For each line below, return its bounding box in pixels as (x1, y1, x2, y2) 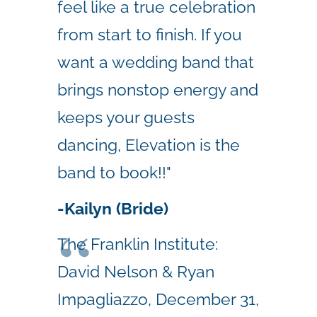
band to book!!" (57, 162, 171, 182)
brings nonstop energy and (57, 79, 258, 99)
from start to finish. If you (57, 24, 242, 44)
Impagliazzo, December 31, (57, 289, 259, 309)
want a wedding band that (57, 52, 254, 71)
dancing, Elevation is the (57, 134, 240, 154)
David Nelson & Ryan (57, 262, 214, 282)
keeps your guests (57, 107, 195, 127)
